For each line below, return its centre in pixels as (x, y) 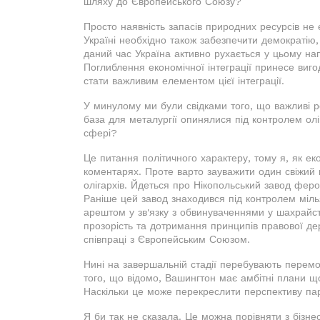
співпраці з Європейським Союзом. (167, 239)
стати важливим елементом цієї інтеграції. (184, 80)
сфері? (100, 132)
